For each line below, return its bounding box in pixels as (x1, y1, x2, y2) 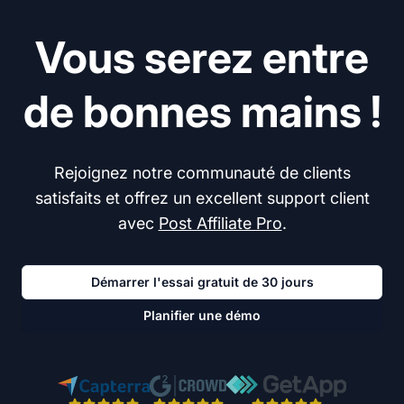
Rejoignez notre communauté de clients (53, 163, 351, 183)
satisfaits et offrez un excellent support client (34, 188, 370, 208)
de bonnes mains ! (23, 85, 381, 139)
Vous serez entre (35, 31, 369, 85)
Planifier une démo (143, 308, 261, 324)
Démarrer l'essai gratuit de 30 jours (90, 274, 314, 290)
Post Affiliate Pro (158, 214, 282, 234)
